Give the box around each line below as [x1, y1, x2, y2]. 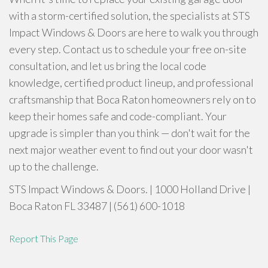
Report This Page [9, 233, 78, 244]
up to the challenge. [9, 160, 99, 173]
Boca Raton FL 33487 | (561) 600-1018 [9, 199, 185, 212]
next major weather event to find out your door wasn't [9, 143, 253, 156]
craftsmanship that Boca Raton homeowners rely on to [9, 93, 256, 106]
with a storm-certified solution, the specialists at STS [9, 9, 250, 22]
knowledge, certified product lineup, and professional [9, 76, 254, 89]
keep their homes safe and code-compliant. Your [9, 109, 227, 123]
